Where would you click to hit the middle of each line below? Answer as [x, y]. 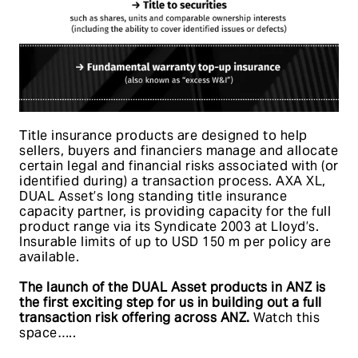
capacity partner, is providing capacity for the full [175, 211]
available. [49, 257]
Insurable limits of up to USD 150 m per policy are [175, 242]
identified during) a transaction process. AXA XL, [173, 181]
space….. [48, 333]
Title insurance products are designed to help [163, 135]
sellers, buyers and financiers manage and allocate [179, 151]
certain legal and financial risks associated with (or [179, 166]
